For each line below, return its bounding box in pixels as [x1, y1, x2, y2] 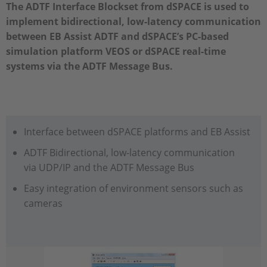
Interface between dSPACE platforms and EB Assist [23, 125, 250, 138]
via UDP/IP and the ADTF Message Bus [23, 161, 194, 174]
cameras [23, 197, 63, 210]
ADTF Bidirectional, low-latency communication [23, 146, 235, 159]
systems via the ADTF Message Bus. [6, 60, 173, 73]
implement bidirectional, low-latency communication [6, 15, 261, 28]
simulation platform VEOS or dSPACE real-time [6, 45, 226, 58]
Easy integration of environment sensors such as [23, 182, 243, 195]
